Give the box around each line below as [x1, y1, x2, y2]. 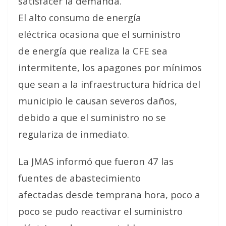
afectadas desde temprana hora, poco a [18, 188, 200, 201]
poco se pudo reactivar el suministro [18, 205, 183, 217]
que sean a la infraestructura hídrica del [18, 78, 200, 90]
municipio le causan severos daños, [18, 94, 177, 107]
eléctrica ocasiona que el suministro [18, 28, 181, 40]
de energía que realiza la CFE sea [18, 44, 167, 57]
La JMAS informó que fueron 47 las [18, 155, 174, 167]
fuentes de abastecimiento [18, 172, 141, 184]
